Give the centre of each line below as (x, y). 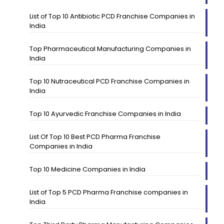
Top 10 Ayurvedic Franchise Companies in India (105, 113)
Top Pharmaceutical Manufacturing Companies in (110, 48)
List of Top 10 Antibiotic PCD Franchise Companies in (112, 16)
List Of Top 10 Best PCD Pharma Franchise (95, 136)
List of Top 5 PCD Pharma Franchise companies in (108, 192)
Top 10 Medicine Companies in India (87, 169)
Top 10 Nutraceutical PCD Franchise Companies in (109, 81)
